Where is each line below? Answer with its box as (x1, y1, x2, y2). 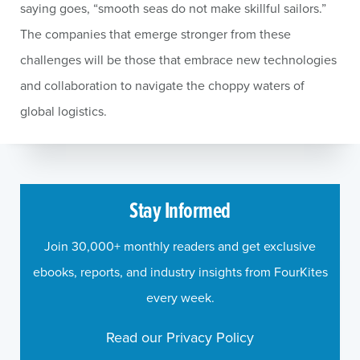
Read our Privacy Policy (106, 326, 254, 347)
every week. (145, 288, 215, 306)
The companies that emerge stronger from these (20, 24, 291, 43)
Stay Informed (129, 193, 231, 226)
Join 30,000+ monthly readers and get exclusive (44, 236, 316, 255)
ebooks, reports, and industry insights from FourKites (32, 262, 328, 280)
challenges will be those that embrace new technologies (20, 50, 337, 68)
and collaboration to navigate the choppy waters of (20, 76, 305, 94)
